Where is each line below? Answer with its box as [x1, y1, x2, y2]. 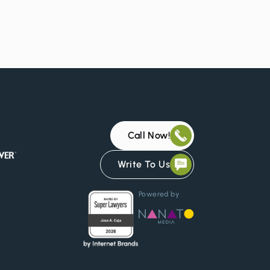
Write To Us [117, 159, 170, 171]
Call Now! [128, 130, 170, 142]
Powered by [139, 189, 179, 198]
